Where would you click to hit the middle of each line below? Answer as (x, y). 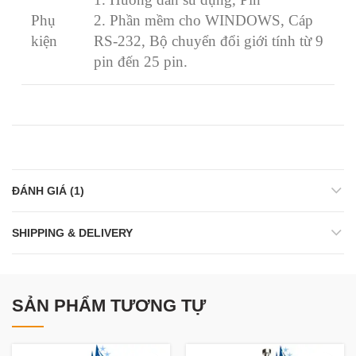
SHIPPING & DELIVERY (72, 232)
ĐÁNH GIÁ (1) (48, 190)
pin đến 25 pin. (141, 61)
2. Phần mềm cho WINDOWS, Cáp (203, 20)
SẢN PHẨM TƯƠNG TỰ (109, 305)
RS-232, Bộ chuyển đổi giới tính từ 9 (209, 41)
